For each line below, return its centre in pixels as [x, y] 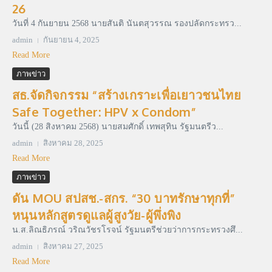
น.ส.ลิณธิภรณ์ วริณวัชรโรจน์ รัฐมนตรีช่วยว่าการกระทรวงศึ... [127, 230]
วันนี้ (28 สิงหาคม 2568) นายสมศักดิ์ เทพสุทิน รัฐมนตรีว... [118, 127]
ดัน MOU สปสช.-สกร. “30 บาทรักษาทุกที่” [124, 198]
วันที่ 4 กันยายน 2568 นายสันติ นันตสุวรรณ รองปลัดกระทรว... [127, 24]
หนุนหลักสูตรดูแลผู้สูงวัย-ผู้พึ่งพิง [97, 215]
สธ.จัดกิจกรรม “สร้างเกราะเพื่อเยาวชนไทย [127, 95]
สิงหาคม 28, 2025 [73, 143]
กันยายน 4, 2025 [71, 40]
